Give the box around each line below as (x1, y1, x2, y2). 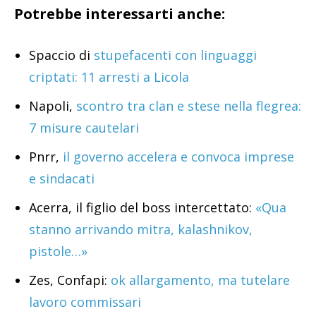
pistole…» (29, 243, 87, 260)
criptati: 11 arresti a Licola (29, 68, 189, 86)
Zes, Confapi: (29, 272, 107, 289)
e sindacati (29, 170, 95, 188)
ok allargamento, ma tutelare (107, 272, 290, 289)
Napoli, (29, 97, 76, 115)
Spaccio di (29, 47, 94, 64)
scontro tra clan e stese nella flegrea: (76, 97, 301, 115)
